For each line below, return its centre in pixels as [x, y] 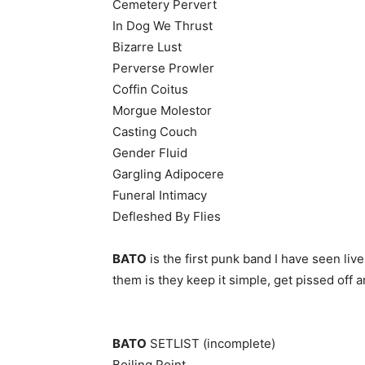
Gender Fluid [150, 153]
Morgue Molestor [162, 110]
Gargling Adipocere [168, 174]
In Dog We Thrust [163, 26]
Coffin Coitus [150, 89]
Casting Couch [155, 132]
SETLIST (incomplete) [211, 343]
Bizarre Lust [147, 47]
